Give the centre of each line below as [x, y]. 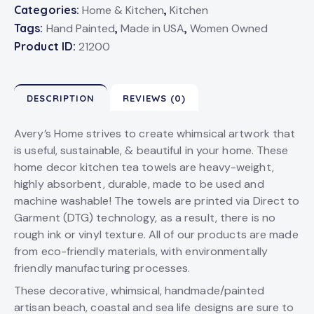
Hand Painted [80, 28]
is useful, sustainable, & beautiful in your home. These [151, 150]
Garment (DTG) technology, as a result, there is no [145, 217]
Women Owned [229, 28]
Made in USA [152, 28]
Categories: [48, 9]
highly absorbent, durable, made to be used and [139, 184]
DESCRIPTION [61, 98]
